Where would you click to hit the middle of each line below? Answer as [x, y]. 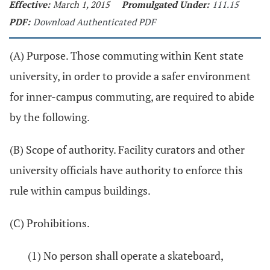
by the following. [50, 117]
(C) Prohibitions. [50, 223]
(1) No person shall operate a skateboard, [125, 256]
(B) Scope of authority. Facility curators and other [127, 149]
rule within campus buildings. [80, 190]
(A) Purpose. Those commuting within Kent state [127, 55]
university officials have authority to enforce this [126, 170]
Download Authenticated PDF [94, 22]
